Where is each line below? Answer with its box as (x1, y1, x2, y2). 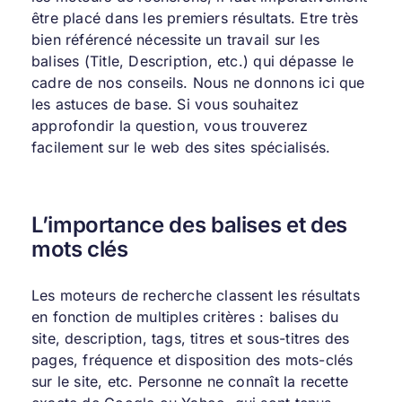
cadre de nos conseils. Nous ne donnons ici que (31, 74, 365, 92)
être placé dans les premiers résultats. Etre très (31, 9, 359, 27)
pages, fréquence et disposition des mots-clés (31, 351, 354, 370)
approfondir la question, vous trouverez (31, 117, 309, 135)
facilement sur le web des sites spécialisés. (31, 138, 331, 156)
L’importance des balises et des (31, 212, 347, 238)
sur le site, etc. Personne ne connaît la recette (31, 372, 349, 391)
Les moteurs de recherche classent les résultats (31, 286, 360, 305)
